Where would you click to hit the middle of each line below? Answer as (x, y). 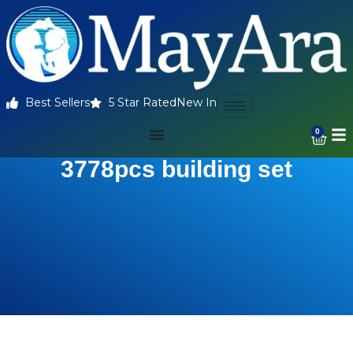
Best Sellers (57, 103)
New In (196, 103)
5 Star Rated (142, 103)
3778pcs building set (176, 169)
